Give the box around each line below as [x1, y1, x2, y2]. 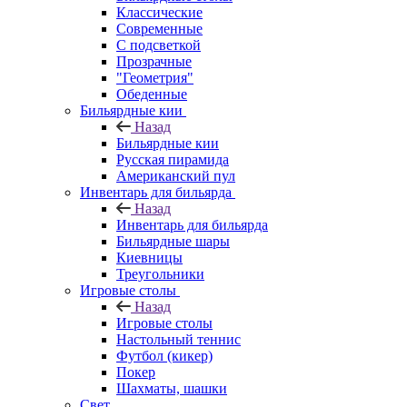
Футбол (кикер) [116, 347, 213, 363]
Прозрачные [116, 53, 192, 69]
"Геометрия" [116, 69, 194, 85]
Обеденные [116, 85, 187, 102]
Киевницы [116, 249, 183, 265]
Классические [116, 4, 203, 20]
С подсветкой [116, 36, 201, 53]
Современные [116, 20, 203, 36]
